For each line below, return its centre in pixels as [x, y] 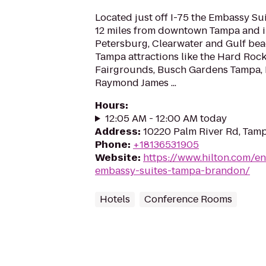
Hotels [115, 199]
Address [116, 132]
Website [116, 158]
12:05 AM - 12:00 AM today [166, 118]
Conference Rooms [188, 199]
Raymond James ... [136, 83]
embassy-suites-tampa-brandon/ [172, 171]
